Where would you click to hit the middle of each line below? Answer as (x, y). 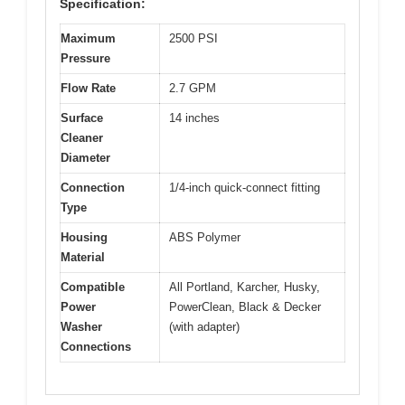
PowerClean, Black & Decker (245, 307)
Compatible (93, 287)
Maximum (88, 39)
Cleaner (82, 138)
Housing (84, 238)
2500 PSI (193, 39)
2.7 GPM (193, 89)
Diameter (85, 158)
